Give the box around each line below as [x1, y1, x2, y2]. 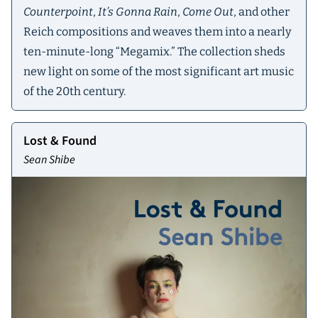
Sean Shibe [23, 152, 75, 168]
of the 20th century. [23, 84, 126, 99]
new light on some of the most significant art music [23, 65, 294, 79]
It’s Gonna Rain [98, 5, 177, 19]
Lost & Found [23, 132, 97, 150]
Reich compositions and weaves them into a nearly [23, 25, 291, 39]
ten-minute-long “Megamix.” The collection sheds [23, 45, 285, 59]
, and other [234, 5, 290, 19]
